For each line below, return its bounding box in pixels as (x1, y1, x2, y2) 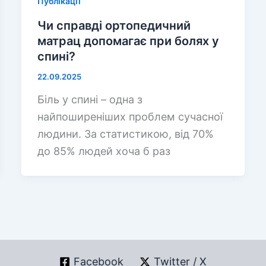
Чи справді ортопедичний (37, 18, 191, 33)
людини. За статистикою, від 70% (37, 128, 214, 141)
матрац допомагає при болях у (37, 33, 219, 48)
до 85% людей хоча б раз (37, 145, 170, 158)
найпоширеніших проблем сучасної (37, 110, 223, 123)
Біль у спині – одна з (37, 93, 142, 106)
